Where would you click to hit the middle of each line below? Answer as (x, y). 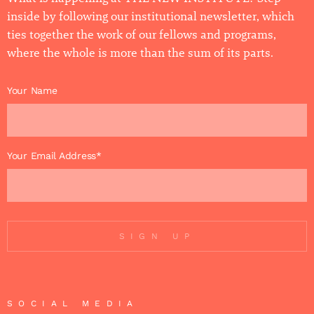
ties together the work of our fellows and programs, (142, 35)
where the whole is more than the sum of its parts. (140, 53)
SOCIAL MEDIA (73, 304)
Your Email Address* (54, 156)
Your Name (32, 91)
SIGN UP (157, 236)
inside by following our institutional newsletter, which (151, 16)
